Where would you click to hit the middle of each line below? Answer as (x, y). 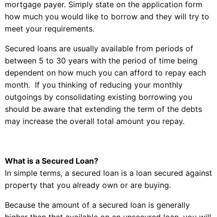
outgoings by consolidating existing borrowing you (99, 97)
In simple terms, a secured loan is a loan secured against (108, 173)
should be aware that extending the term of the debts (103, 109)
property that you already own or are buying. (88, 185)
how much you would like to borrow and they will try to (107, 16)
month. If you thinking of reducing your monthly (94, 85)
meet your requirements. (50, 29)
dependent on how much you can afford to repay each (105, 73)
